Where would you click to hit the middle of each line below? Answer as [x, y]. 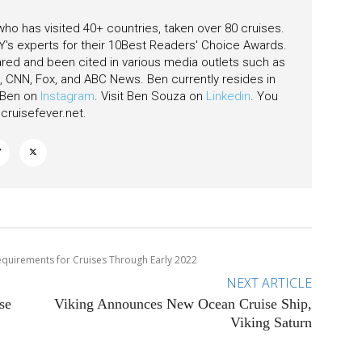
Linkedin [228, 97]
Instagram [67, 97]
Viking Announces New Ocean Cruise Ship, [183, 304]
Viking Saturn [271, 323]
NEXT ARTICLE [269, 283]
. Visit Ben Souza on [150, 97]
